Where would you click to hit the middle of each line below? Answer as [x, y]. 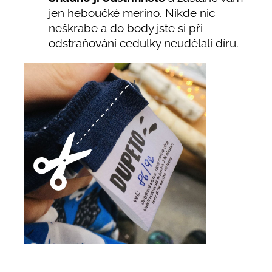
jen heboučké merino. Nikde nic [132, 13]
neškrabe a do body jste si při [126, 28]
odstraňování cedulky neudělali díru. [145, 43]
